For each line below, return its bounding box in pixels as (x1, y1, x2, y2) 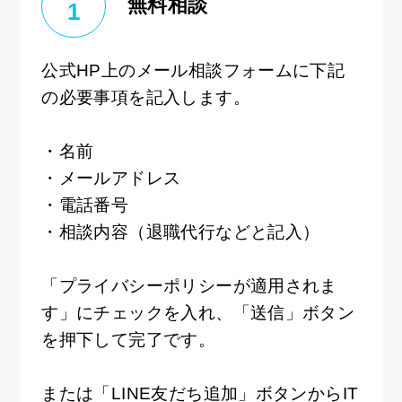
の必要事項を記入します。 (41, 87, 250, 107)
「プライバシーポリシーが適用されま (41, 275, 337, 295)
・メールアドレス (41, 168, 181, 188)
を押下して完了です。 (41, 329, 216, 349)
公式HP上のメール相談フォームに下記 (41, 60, 345, 80)
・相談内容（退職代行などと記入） (41, 222, 320, 241)
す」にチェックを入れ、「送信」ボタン (41, 302, 355, 322)
